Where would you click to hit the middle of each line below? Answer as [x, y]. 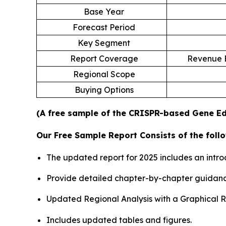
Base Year [104, 11]
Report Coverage [104, 58]
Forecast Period [104, 27]
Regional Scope [104, 74]
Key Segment [104, 43]
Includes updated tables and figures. [119, 220]
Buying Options [104, 90]
